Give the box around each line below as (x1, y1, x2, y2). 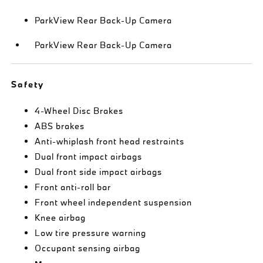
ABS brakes (35, 120, 85, 131)
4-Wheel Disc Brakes (35, 104, 124, 116)
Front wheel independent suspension (35, 196, 193, 208)
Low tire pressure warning (35, 227, 147, 238)
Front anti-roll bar (35, 181, 112, 193)
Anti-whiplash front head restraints (35, 135, 185, 147)
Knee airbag (35, 211, 86, 223)
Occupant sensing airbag (35, 242, 141, 254)
